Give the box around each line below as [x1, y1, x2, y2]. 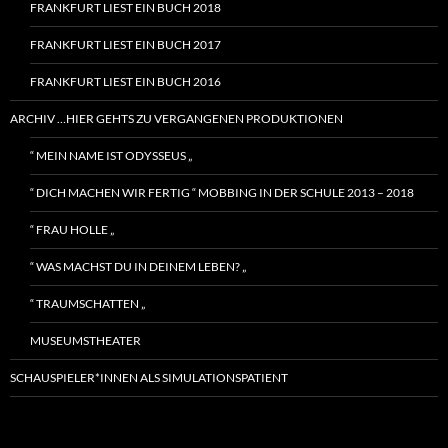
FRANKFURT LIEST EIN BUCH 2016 [30, 73, 221, 89]
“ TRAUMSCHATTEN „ [30, 295, 145, 311]
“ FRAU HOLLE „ [30, 221, 114, 237]
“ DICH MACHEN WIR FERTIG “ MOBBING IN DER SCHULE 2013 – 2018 [30, 184, 414, 200]
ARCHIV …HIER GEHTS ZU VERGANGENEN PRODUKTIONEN [10, 110, 343, 126]
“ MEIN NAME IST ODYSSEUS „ [30, 147, 192, 163]
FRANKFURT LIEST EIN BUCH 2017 [30, 36, 221, 52]
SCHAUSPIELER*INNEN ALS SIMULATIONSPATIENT [10, 369, 288, 385]
